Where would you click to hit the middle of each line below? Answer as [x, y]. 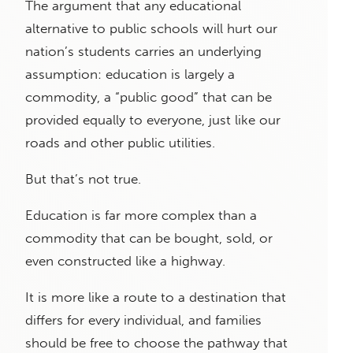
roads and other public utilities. [122, 142]
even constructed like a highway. [129, 260]
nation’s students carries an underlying [143, 51]
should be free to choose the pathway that [156, 342]
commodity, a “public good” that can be [149, 97]
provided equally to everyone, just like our [153, 119]
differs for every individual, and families [143, 320]
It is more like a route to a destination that [156, 297]
